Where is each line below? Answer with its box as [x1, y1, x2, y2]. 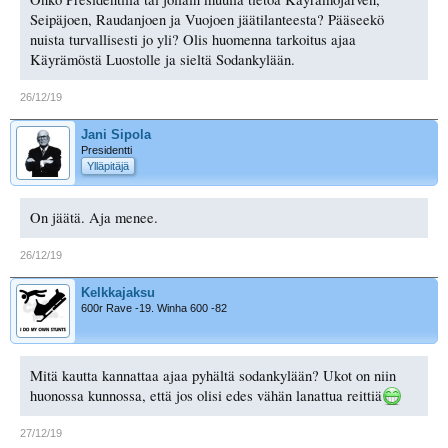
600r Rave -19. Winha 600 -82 [81, 301, 227, 314]
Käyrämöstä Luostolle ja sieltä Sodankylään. [30, 49, 295, 69]
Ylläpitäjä [87, 159, 129, 172]
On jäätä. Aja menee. [30, 207, 158, 227]
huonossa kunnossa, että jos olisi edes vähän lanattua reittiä [30, 385, 382, 405]
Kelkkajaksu [81, 284, 155, 300]
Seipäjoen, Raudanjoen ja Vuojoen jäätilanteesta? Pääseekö [30, 9, 384, 29]
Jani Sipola [81, 126, 151, 142]
